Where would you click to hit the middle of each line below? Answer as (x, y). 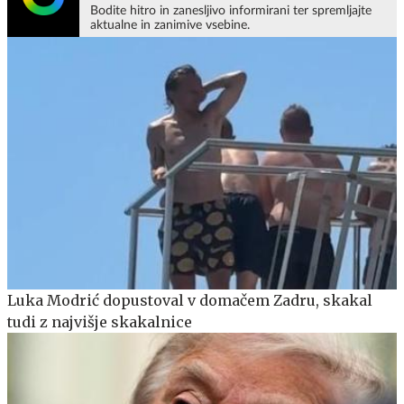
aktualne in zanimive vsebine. (170, 25)
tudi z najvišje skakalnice (100, 322)
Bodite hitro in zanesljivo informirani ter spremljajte (231, 10)
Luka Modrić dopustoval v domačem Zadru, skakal (190, 301)
